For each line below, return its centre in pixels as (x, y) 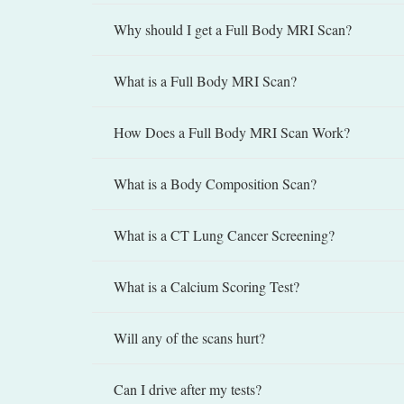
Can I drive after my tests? (188, 390)
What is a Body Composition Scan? (215, 184)
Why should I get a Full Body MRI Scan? (233, 30)
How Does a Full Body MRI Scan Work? (232, 133)
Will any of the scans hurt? (189, 338)
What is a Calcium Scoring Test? (207, 287)
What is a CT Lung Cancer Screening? (224, 235)
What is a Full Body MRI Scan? (205, 81)
